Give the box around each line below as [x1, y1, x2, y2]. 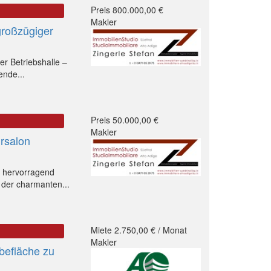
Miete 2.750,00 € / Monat [90, 223, 187, 236]
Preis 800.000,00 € [90, 3, 163, 16]
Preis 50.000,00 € [90, 113, 158, 126]
